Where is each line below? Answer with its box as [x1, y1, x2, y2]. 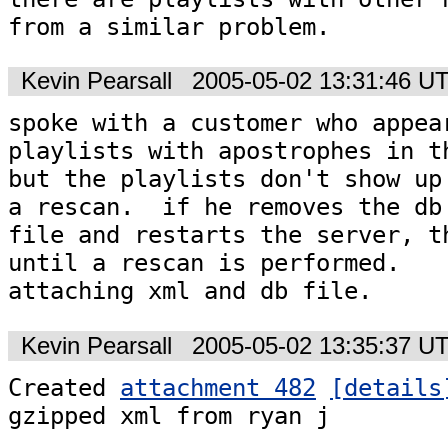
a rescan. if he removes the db [8, 193, 442, 222]
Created [8, 373, 120, 402]
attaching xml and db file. [8, 277, 372, 306]
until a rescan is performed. [8, 249, 414, 278]
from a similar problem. [8, 12, 330, 41]
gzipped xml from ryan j [8, 401, 330, 430]
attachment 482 [120, 373, 316, 402]
